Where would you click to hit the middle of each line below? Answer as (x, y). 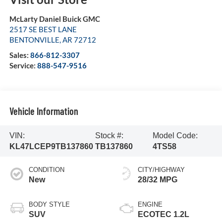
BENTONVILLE (34, 40)
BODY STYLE (49, 205)
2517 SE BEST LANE (43, 29)
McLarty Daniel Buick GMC (55, 19)
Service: (23, 66)
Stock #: (109, 135)
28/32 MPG (158, 180)
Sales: (20, 55)
